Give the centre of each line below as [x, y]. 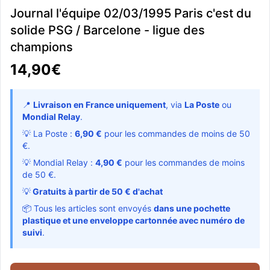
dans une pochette [192, 208]
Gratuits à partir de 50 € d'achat [97, 191]
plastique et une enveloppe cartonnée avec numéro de [133, 220]
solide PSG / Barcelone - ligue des [108, 30]
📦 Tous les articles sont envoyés [88, 208]
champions [42, 47]
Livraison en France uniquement [99, 105]
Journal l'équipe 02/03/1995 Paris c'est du [131, 13]
